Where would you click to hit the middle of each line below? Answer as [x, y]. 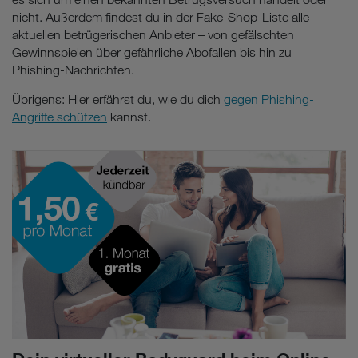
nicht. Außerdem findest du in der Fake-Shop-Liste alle [161, 18]
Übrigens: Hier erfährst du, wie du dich [118, 100]
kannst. [129, 117]
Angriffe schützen [60, 117]
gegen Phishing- [269, 100]
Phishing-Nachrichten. [73, 70]
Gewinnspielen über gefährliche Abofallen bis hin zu [152, 53]
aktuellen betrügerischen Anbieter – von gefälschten [153, 35]
